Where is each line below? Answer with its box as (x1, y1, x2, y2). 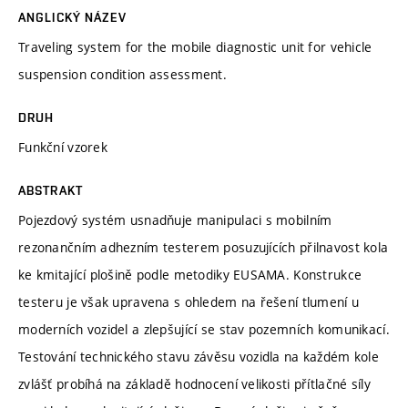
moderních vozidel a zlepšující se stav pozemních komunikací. (18, 320, 390, 338)
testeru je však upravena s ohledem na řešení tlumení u (18, 292, 360, 311)
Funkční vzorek (18, 138, 107, 156)
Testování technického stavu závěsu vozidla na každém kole (18, 347, 379, 365)
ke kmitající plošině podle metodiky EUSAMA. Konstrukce (18, 265, 362, 283)
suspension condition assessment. (18, 65, 227, 83)
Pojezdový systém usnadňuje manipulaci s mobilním (18, 210, 332, 229)
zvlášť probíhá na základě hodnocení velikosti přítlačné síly (18, 374, 371, 393)
